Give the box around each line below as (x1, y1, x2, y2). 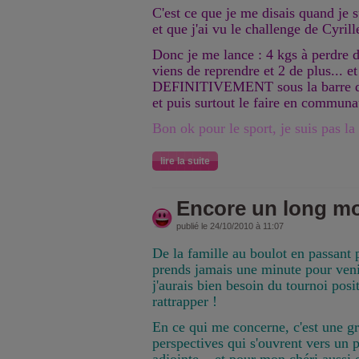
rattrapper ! (152, 293, 217, 309)
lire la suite (160, 155, 210, 167)
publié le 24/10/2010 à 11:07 (176, 221, 284, 231)
